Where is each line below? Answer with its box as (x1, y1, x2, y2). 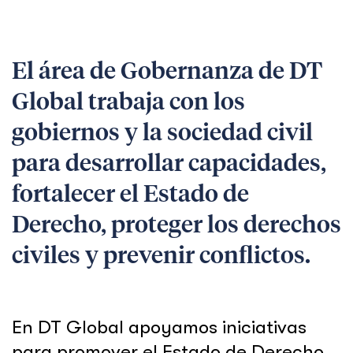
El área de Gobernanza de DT (12, 61, 322, 84)
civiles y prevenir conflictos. (12, 245, 310, 269)
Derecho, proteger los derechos (12, 214, 341, 238)
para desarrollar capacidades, (12, 153, 326, 176)
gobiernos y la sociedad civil (12, 122, 313, 146)
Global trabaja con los (12, 91, 245, 115)
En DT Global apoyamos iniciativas (12, 316, 307, 338)
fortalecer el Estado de (12, 184, 249, 207)
